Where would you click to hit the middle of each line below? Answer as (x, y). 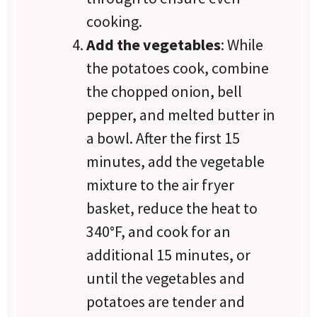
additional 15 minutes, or (169, 254)
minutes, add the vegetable (176, 161)
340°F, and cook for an (159, 231)
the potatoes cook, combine (178, 68)
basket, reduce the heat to (172, 208)
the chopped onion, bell (165, 91)
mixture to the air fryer (161, 184)
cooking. (115, 21)
